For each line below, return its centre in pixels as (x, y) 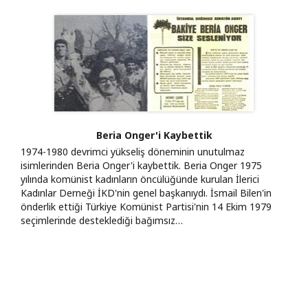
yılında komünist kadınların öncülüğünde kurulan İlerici (140, 179)
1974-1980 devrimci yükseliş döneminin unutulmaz (133, 151)
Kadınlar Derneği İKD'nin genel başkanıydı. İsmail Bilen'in (146, 192)
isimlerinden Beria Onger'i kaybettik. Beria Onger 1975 (141, 165)
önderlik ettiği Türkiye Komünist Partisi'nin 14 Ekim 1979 (146, 206)
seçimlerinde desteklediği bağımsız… (102, 220)
